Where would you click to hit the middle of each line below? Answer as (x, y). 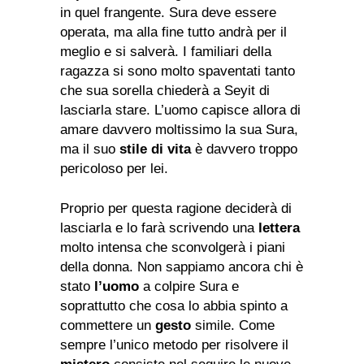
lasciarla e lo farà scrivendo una (159, 228)
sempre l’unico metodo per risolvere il (174, 345)
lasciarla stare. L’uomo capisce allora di (180, 110)
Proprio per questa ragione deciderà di (176, 209)
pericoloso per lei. (114, 169)
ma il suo (90, 149)
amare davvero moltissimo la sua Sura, (179, 130)
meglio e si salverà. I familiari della (166, 52)
